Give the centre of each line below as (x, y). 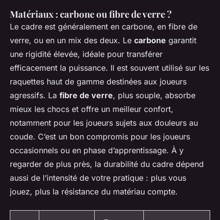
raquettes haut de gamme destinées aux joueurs (98, 82)
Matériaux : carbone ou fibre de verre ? (91, 14)
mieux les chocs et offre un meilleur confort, (92, 109)
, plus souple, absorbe (154, 96)
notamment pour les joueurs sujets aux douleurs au (104, 123)
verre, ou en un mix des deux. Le (72, 41)
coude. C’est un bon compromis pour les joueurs (100, 137)
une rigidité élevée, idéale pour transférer (86, 54)
